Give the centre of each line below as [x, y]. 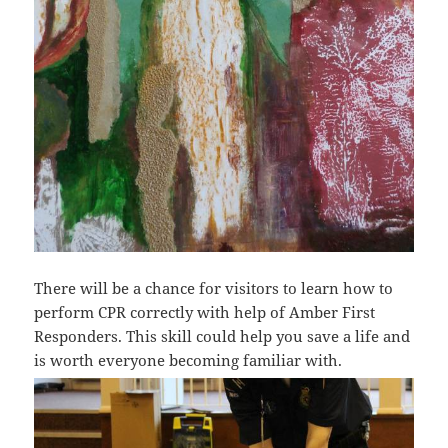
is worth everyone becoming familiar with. [188, 360]
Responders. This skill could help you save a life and [222, 336]
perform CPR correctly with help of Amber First [205, 312]
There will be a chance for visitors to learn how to [214, 288]
